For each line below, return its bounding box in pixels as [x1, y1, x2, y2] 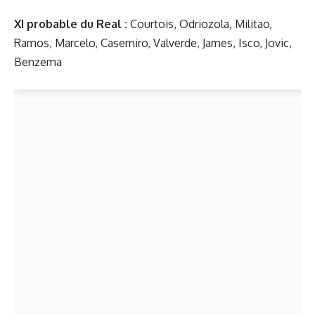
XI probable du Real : [14, 16, 130, 31]
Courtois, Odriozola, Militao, [130, 16, 272, 31]
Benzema [14, 54, 62, 69]
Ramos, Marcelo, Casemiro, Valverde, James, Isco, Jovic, [14, 35, 292, 50]
